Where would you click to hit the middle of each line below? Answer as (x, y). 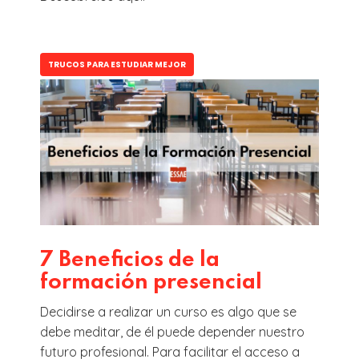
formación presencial (151, 282)
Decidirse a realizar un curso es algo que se (168, 311)
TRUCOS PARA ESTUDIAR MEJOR (117, 64)
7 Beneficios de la (130, 260)
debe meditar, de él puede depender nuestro (172, 331)
